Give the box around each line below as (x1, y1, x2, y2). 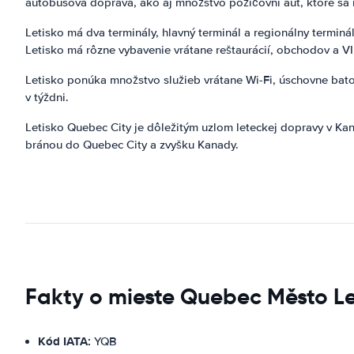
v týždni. (25, 89, 69, 104)
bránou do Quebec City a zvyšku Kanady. (25, 137, 239, 152)
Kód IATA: (38, 332, 91, 350)
